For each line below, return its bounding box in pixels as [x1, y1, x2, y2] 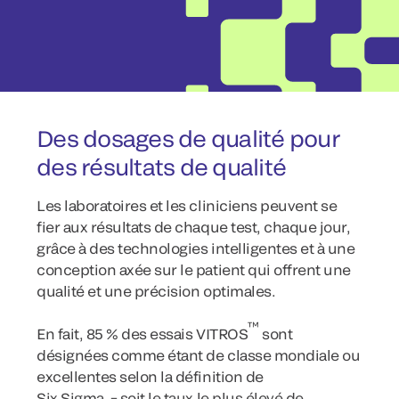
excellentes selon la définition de [37, 368, 264, 385]
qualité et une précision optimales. [37, 282, 279, 299]
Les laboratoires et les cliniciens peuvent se [37, 197, 338, 214]
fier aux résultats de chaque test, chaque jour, [37, 218, 351, 235]
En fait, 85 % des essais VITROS [37, 325, 248, 342]
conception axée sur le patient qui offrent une [37, 261, 351, 278]
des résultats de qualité [37, 153, 286, 180]
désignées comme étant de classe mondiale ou [37, 346, 361, 363]
